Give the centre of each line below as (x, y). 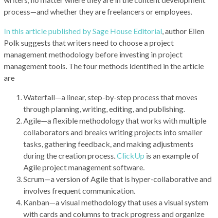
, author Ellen (183, 31)
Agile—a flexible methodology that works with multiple (115, 120)
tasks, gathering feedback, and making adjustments (109, 144)
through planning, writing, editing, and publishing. (104, 109)
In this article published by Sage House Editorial (83, 31)
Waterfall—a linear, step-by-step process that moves (110, 97)
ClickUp (131, 155)
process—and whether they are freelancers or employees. (98, 11)
